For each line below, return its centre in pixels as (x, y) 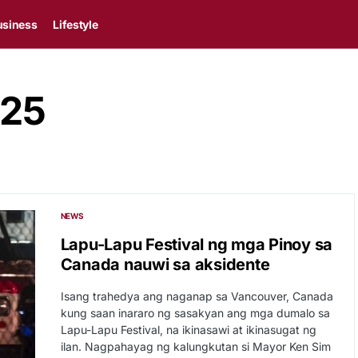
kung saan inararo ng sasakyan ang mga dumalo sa (195, 313)
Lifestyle (76, 24)
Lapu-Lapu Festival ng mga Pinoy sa (196, 245)
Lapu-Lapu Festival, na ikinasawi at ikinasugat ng (188, 330)
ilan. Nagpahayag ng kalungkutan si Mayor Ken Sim (195, 346)
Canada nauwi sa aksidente (165, 265)
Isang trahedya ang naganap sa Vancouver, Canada (197, 296)
